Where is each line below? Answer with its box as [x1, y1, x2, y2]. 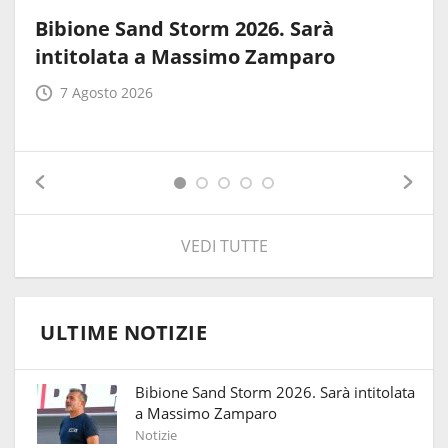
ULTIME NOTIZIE [40, 318, 207, 346]
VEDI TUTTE [180, 234, 268, 257]
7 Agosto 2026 [60, 82, 153, 102]
